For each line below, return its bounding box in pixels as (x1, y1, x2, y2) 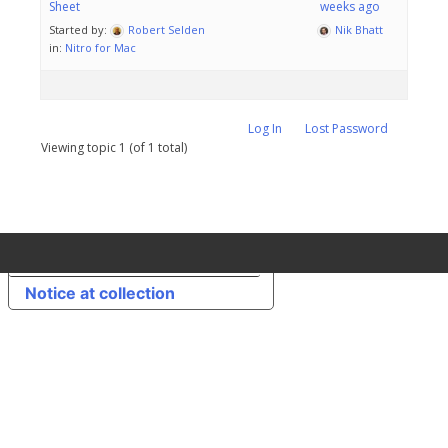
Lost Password (305, 120, 388, 138)
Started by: (49, 22, 110, 38)
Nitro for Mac (65, 40, 136, 56)
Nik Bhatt (335, 22, 383, 38)
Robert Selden (128, 22, 205, 38)
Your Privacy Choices (77, 249, 244, 270)
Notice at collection (25, 283, 175, 304)
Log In (248, 120, 282, 138)
